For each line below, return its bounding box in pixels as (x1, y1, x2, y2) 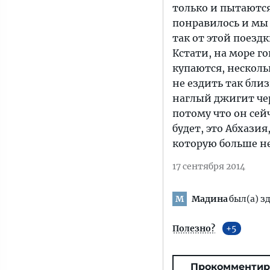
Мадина (192, 193, 228, 204)
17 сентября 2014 (172, 161, 245, 172)
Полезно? (172, 223, 215, 234)
